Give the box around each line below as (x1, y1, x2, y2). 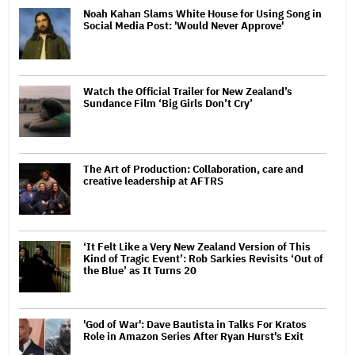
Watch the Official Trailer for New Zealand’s (83, 84, 292, 98)
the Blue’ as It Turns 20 (83, 263, 197, 277)
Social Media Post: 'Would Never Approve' (83, 18, 284, 32)
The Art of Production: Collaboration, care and (83, 162, 303, 176)
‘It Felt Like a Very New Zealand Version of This (83, 239, 311, 254)
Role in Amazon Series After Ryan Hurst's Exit (83, 329, 303, 343)
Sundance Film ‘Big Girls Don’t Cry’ (83, 96, 253, 110)
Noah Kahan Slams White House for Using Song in (83, 6, 322, 21)
